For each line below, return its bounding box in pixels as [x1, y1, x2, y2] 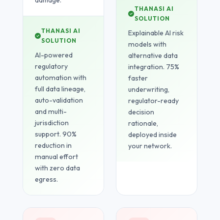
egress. [35, 175, 58, 184]
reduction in [35, 141, 72, 150]
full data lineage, [35, 84, 86, 94]
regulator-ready [128, 96, 179, 106]
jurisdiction [35, 118, 69, 128]
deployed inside [128, 130, 177, 139]
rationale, [128, 119, 158, 128]
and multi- [35, 107, 67, 116]
